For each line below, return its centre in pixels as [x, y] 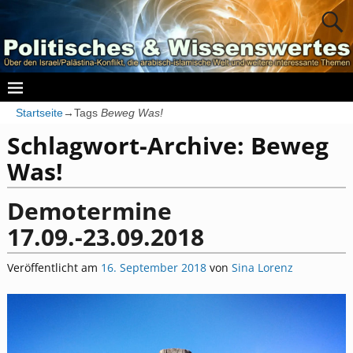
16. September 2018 [153, 267]
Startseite [39, 112]
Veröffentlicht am [54, 267]
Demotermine [89, 211]
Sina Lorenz [262, 267]
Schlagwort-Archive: [128, 146]
